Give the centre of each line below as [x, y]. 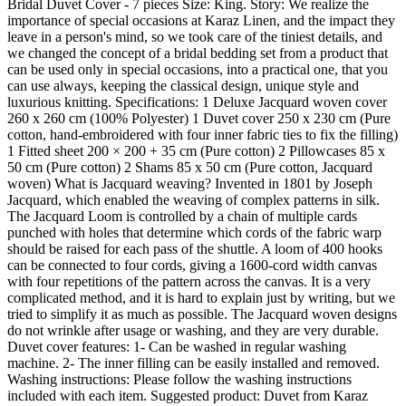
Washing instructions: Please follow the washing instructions [179, 380]
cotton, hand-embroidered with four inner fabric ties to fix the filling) [203, 135]
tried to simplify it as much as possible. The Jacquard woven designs [202, 314]
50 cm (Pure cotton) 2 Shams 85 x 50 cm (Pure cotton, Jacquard [190, 168]
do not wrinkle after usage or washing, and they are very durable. [193, 331]
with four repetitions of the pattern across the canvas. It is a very [189, 282]
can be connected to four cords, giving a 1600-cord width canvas [192, 266]
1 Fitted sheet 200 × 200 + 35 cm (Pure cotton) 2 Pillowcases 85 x [196, 151]
